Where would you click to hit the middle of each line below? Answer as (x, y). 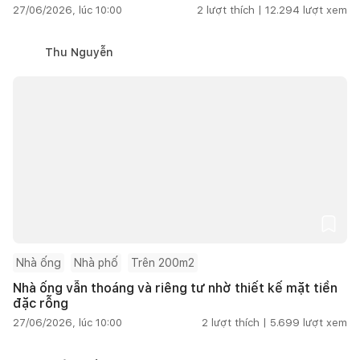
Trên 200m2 (163, 262)
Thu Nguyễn (79, 52)
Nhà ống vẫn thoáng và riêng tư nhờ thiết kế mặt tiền (175, 288)
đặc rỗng (41, 303)
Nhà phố (96, 262)
